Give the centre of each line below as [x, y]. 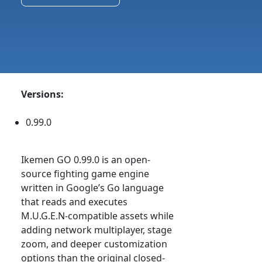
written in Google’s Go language [92, 188]
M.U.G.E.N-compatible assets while [97, 216]
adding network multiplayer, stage [96, 230]
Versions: [42, 94]
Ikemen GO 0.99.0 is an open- [86, 160]
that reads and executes [74, 202]
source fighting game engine [85, 174]
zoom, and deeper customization [94, 244]
